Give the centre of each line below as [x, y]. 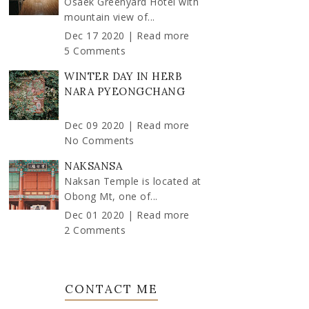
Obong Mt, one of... [111, 196]
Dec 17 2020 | [100, 36]
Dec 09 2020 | [100, 125]
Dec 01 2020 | [100, 215]
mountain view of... [110, 17]
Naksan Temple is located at [133, 181]
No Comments [99, 140]
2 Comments [95, 230]
